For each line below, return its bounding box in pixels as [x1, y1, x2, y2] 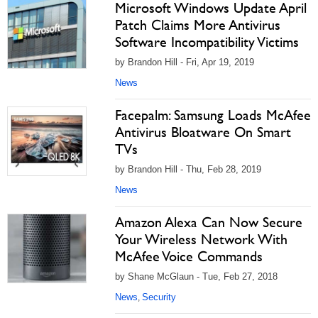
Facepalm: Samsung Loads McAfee [115, 106, 311, 124]
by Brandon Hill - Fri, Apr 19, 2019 [115, 57, 254, 67]
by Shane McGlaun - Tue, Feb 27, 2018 [115, 271, 278, 282]
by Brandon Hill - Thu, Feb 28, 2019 [115, 164, 261, 175]
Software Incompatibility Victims [115, 33, 299, 50]
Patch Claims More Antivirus [115, 16, 280, 33]
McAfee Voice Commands [115, 248, 263, 265]
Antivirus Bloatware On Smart [115, 124, 291, 141]
